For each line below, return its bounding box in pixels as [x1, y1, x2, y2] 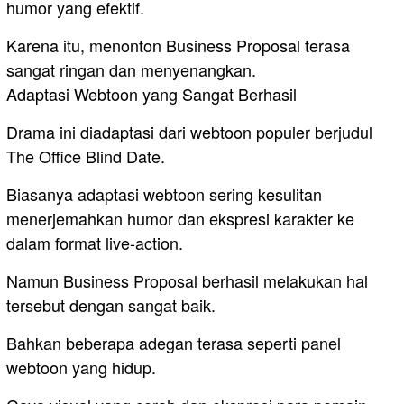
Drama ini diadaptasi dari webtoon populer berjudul [6, 120, 372, 144]
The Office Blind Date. [6, 144, 165, 169]
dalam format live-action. [6, 231, 183, 255]
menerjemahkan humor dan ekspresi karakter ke [6, 207, 354, 231]
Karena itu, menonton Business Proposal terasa [6, 33, 350, 58]
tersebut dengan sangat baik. [6, 293, 216, 317]
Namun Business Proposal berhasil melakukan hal [6, 269, 368, 293]
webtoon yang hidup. [6, 355, 156, 380]
